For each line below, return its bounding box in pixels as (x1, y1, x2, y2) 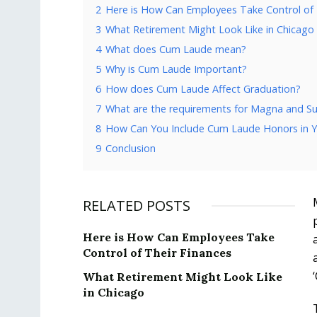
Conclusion (105, 141, 156, 155)
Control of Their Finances (83, 245, 231, 260)
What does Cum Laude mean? (105, 42, 246, 56)
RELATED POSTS (83, 195, 190, 215)
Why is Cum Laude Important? (105, 62, 247, 76)
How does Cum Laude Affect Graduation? (105, 81, 301, 96)
